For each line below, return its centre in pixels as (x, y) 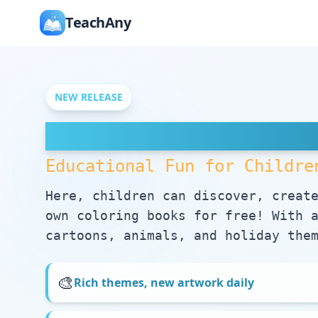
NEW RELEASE (89, 97)
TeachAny (98, 22)
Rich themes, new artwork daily (164, 283)
